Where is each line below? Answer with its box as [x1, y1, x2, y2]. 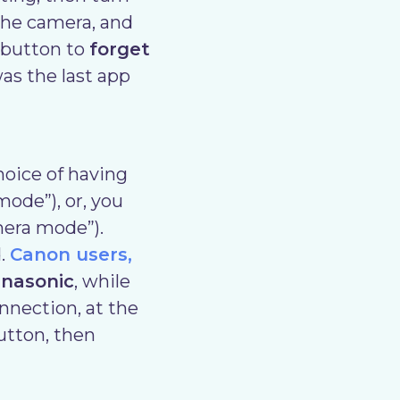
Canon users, [10, 244, 132, 265]
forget [89, 38, 150, 60]
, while [74, 271, 130, 292]
